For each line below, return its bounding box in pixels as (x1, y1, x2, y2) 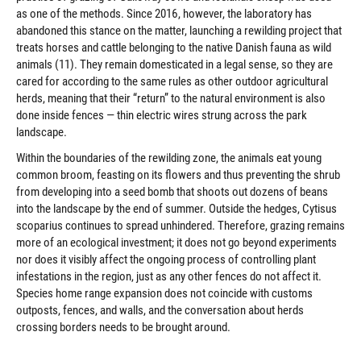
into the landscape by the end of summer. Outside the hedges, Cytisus (16, 201, 337, 217)
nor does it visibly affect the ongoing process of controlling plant (16, 252, 316, 268)
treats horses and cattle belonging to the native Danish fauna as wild (16, 40, 331, 56)
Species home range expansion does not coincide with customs (16, 286, 313, 301)
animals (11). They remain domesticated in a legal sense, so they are (16, 57, 333, 73)
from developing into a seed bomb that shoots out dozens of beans (16, 185, 328, 200)
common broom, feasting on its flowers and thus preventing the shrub (16, 168, 340, 183)
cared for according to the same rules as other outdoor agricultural (16, 74, 328, 89)
